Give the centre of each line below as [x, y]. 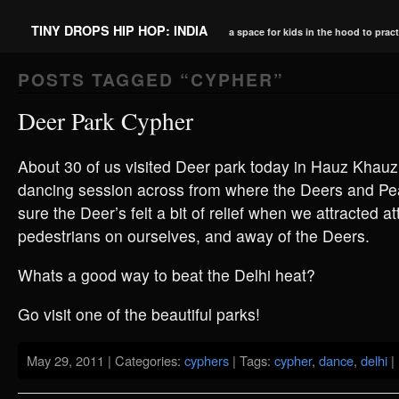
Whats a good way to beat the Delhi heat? [167, 275]
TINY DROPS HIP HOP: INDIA [119, 30]
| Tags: [252, 360]
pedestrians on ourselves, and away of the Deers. [194, 236]
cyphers [207, 360]
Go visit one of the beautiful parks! [139, 314]
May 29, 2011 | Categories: [106, 360]
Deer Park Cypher [106, 121]
